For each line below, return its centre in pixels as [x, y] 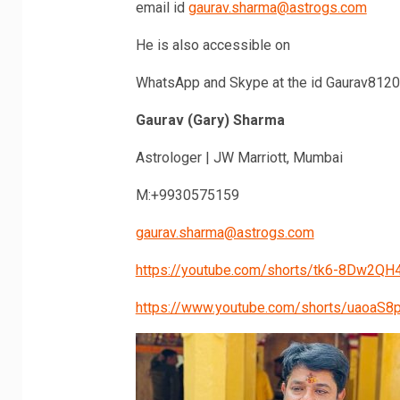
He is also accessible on [212, 45]
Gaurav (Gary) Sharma [210, 120]
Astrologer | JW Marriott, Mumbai [239, 157]
